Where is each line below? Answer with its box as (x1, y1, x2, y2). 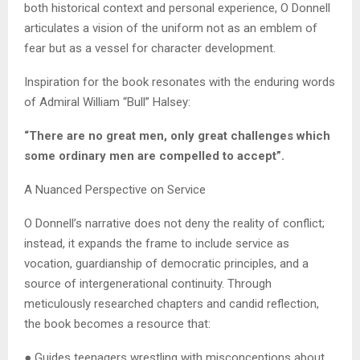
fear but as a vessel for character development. (24, 41, 276, 56)
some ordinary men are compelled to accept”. (24, 149, 284, 164)
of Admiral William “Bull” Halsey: (24, 95, 190, 110)
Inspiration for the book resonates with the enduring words (24, 75, 335, 90)
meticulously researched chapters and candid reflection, (24, 297, 319, 312)
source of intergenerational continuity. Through (24, 276, 272, 292)
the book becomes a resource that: (24, 317, 211, 332)
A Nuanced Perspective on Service (24, 182, 206, 198)
